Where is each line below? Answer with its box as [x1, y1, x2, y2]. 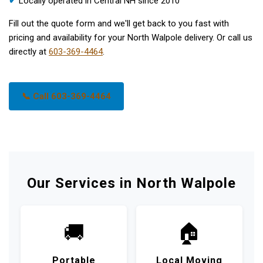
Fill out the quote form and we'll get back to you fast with [9, 18, 229, 29]
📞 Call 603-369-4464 [22, 91, 111, 102]
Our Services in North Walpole [27, 175, 236, 191]
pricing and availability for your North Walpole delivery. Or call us [9, 32, 252, 43]
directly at [9, 46, 49, 57]
